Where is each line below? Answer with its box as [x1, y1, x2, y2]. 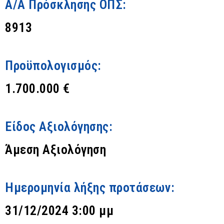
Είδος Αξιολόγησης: [5, 118, 113, 134]
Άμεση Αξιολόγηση [5, 141, 106, 157]
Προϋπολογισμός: [5, 57, 101, 73]
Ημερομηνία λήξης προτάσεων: [5, 179, 175, 195]
